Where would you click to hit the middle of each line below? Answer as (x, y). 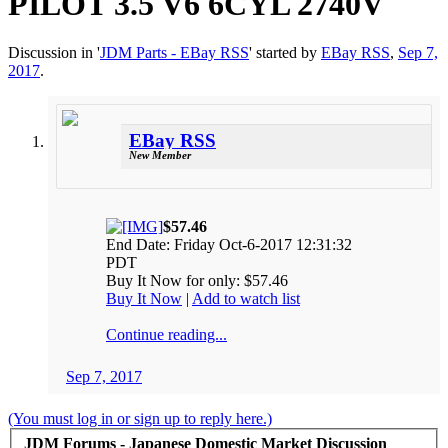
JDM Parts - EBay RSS (174, 53)
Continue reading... (166, 334)
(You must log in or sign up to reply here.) (140, 418)
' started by (285, 53)
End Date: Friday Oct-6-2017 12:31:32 (229, 244)
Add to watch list (246, 298)
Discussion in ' (54, 53)
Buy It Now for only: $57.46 (197, 280)
